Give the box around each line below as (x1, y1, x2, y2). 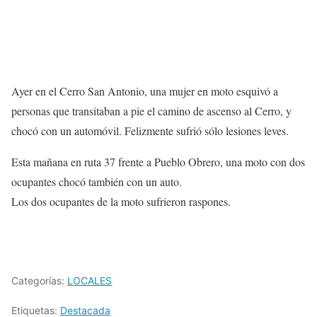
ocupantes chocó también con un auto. (11, 174, 182, 189)
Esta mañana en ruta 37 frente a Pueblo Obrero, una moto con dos (11, 154, 305, 169)
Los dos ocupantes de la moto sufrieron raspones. (11, 194, 231, 209)
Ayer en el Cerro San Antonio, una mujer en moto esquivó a (11, 83, 278, 98)
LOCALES (67, 274, 112, 287)
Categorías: (11, 274, 67, 287)
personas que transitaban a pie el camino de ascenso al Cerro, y (11, 103, 292, 118)
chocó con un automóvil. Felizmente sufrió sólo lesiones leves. (11, 123, 289, 138)
